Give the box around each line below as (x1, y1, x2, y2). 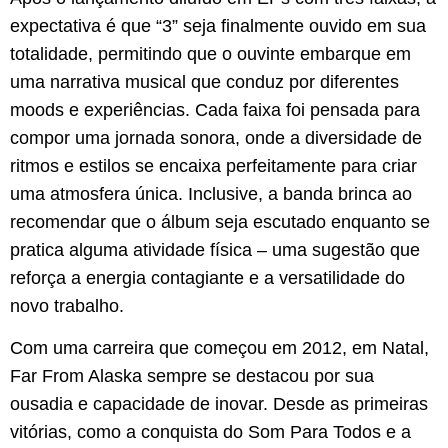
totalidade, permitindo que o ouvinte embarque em (10, 44, 411, 65)
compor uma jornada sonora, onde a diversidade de (10, 128, 422, 149)
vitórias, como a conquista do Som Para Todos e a (10, 422, 411, 443)
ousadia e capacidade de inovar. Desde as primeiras (10, 394, 428, 415)
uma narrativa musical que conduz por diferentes (10, 72, 399, 93)
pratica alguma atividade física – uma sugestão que (10, 240, 420, 261)
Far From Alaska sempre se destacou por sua (10, 366, 374, 387)
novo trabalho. (10, 296, 124, 317)
